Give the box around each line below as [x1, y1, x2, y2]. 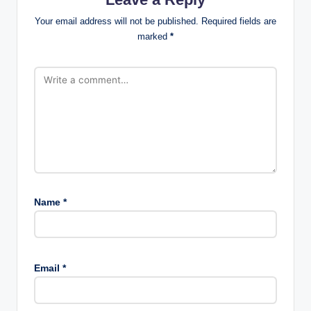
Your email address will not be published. [35, 16, 199, 27]
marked [137, 31, 170, 42]
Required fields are [201, 16, 276, 27]
